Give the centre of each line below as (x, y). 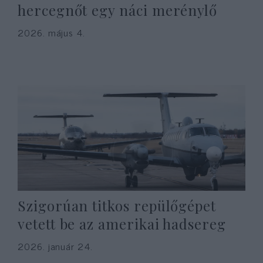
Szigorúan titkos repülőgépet (117, 205)
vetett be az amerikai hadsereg (122, 224)
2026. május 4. (52, 32)
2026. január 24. (55, 246)
